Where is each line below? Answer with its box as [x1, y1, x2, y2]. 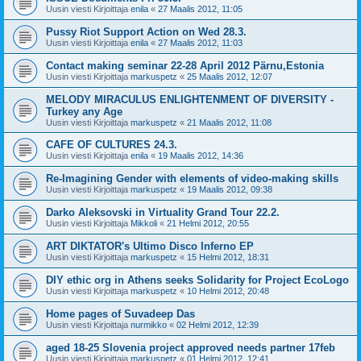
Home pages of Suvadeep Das [46, 308, 195, 320]
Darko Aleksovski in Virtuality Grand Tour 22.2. [46, 206, 280, 218]
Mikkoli [131, 218, 157, 228]
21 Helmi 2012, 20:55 [167, 218, 249, 228]
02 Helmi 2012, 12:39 [176, 320, 259, 330]
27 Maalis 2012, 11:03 [158, 38, 243, 48]
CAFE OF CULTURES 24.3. [46, 139, 177, 151]
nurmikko [131, 320, 167, 330]
